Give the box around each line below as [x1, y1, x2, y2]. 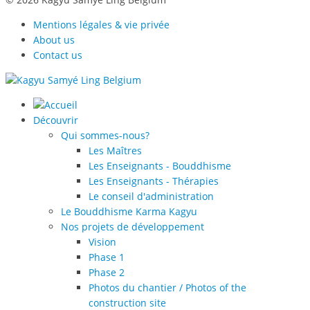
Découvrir [33, 113, 78, 127]
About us [33, 33, 75, 47]
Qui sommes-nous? [61, 129, 149, 143]
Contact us [33, 48, 82, 62]
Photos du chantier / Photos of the [89, 281, 246, 295]
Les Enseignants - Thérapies [89, 174, 219, 188]
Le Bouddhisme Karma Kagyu [61, 205, 197, 219]
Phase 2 [89, 266, 125, 280]
